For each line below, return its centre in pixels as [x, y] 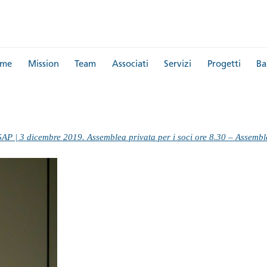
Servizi [178, 65]
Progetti [224, 65]
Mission [43, 65]
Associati [130, 65]
